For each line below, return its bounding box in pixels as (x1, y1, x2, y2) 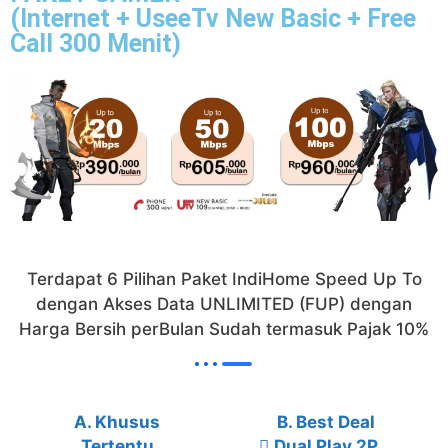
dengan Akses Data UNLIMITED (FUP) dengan (36, 293, 412, 314)
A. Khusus (74, 411, 160, 432)
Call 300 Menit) (10, 28, 181, 58)
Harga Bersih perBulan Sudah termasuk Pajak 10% (19, 318, 429, 339)
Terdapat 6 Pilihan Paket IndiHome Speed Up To (26, 268, 422, 289)
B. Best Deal (277, 411, 375, 432)
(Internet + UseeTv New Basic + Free (10, 3, 416, 33)
